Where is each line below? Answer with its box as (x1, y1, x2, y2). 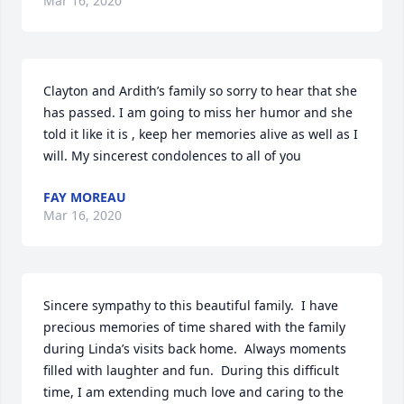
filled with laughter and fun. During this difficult (43, 362, 339, 379)
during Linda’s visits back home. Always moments (43, 340, 346, 357)
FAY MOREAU (43, 188, 126, 206)
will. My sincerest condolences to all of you (43, 147, 301, 164)
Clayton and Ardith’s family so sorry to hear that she (43, 82, 357, 99)
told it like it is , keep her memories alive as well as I (43, 125, 358, 142)
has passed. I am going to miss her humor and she (43, 104, 353, 121)
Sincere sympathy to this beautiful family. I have (43, 297, 338, 314)
